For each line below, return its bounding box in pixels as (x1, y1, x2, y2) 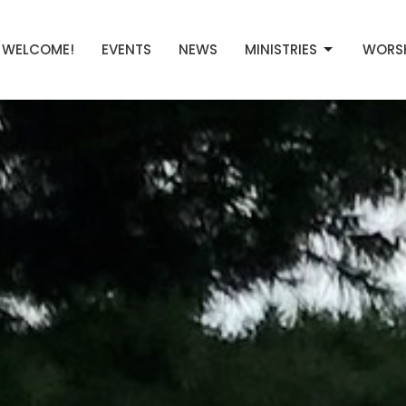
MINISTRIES (245, 40, 317, 60)
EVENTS (101, 40, 151, 60)
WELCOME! (2, 40, 74, 60)
